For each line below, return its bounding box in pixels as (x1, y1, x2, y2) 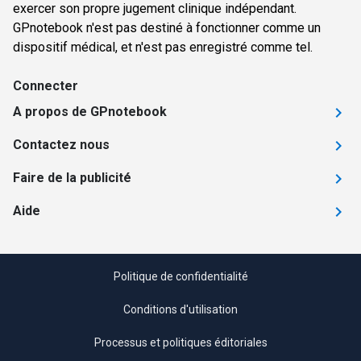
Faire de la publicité (13, 170, 131, 185)
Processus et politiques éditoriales (93, 336, 268, 349)
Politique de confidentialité (113, 270, 248, 283)
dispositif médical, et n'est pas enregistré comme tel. (13, 39, 313, 55)
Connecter (13, 78, 78, 93)
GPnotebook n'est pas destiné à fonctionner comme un (13, 20, 321, 35)
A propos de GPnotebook (13, 104, 167, 119)
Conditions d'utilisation (123, 303, 238, 316)
